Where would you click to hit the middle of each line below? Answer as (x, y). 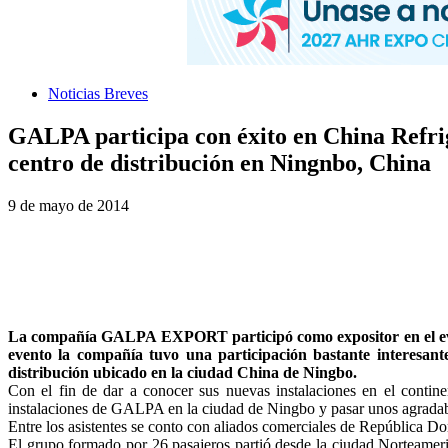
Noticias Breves (98, 93)
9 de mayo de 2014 (68, 205)
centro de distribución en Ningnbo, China (219, 162)
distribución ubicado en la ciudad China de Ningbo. (182, 372)
